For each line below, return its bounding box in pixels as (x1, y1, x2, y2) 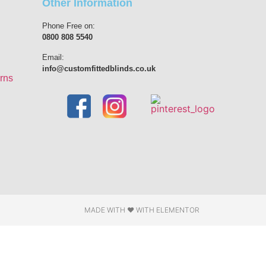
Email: (42, 52, 64, 62)
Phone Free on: (42, 21, 95, 31)
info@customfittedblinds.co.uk (42, 64, 156, 73)
